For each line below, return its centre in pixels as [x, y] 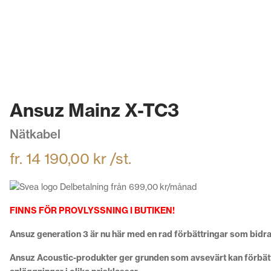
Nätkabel [35, 134]
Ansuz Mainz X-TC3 [94, 110]
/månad [182, 187]
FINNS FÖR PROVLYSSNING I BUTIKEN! [92, 211]
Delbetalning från [93, 187]
